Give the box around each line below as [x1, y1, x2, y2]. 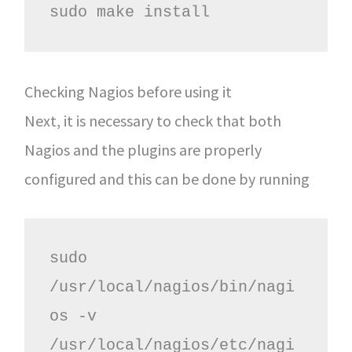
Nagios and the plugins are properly [24, 139, 262, 159]
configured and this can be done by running [24, 168, 310, 189]
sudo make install [49, 2, 210, 21]
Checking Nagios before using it [24, 81, 232, 101]
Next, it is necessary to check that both [24, 110, 281, 130]
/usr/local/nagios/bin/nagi [49, 277, 295, 296]
